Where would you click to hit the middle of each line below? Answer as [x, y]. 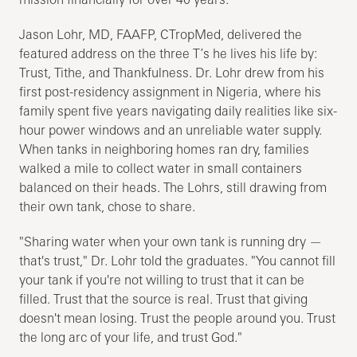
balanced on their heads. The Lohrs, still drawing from [173, 187]
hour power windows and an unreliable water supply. [171, 129]
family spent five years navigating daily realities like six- [178, 110]
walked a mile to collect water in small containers [161, 168]
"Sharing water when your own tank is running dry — [171, 241]
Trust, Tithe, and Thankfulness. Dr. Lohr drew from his [172, 72]
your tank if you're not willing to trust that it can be [162, 279]
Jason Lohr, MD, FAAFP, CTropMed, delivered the [161, 34]
